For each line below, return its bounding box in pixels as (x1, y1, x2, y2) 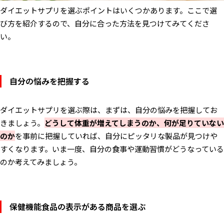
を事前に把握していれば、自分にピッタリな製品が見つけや (15, 130, 217, 141)
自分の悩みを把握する (9, 74, 89, 87)
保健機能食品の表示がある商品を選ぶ (9, 200, 145, 212)
